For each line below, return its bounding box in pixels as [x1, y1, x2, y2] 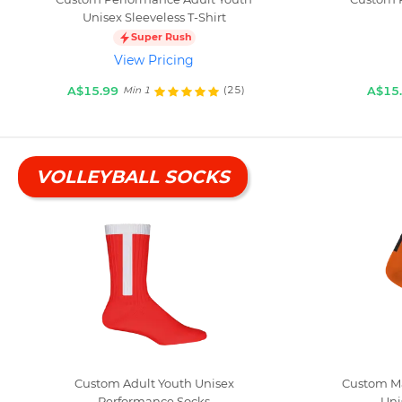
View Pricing [114, 51, 195, 68]
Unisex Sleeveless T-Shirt [82, 9, 226, 24]
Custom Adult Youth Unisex [74, 375, 234, 390]
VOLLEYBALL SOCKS [36, 165, 230, 188]
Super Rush [130, 31, 192, 44]
